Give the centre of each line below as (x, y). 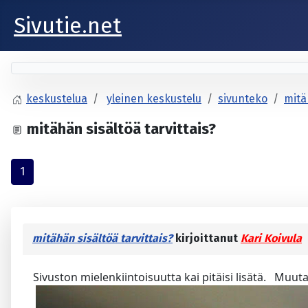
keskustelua (57, 99)
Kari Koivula (271, 239)
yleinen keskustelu (154, 99)
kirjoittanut (207, 239)
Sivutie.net (68, 25)
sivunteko (243, 99)
